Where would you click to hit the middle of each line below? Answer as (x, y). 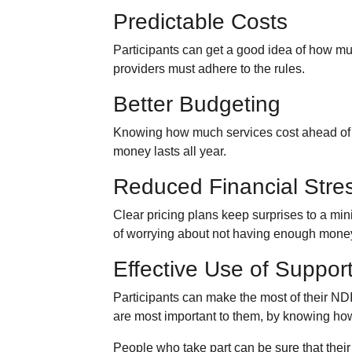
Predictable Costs (201, 22)
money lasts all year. (170, 151)
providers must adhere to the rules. (209, 69)
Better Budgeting (197, 104)
